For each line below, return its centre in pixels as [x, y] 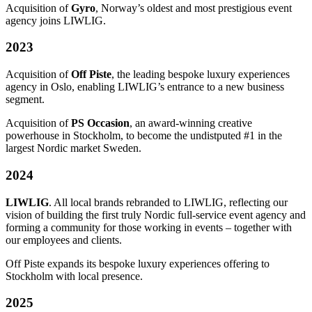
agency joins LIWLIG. [56, 20]
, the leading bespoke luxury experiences [201, 75]
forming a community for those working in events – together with [149, 227]
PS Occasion [100, 123]
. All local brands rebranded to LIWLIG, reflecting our [168, 202]
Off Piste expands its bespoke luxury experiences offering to [138, 263]
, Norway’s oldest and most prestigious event [194, 8]
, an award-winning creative [191, 123]
